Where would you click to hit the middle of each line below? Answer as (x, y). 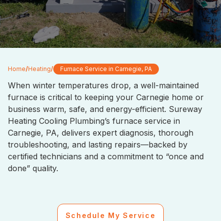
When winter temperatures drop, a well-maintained (103, 85)
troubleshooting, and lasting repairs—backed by (98, 145)
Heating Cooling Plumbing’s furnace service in (94, 121)
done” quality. (33, 168)
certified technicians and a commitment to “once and (106, 156)
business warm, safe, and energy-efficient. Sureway (105, 109)
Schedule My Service (110, 215)
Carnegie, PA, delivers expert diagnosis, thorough (101, 133)
